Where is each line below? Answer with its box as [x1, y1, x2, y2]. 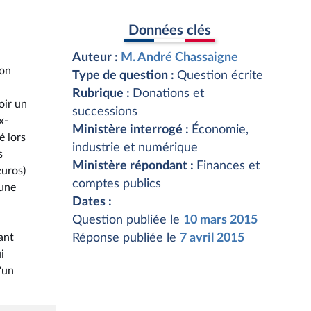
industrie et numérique [72, 142, 198, 154]
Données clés [128, 23, 211, 37]
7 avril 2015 [180, 232, 244, 244]
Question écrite [177, 69, 263, 82]
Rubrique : [72, 87, 133, 100]
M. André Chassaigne [121, 51, 238, 64]
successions [72, 106, 137, 118]
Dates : [72, 196, 112, 208]
